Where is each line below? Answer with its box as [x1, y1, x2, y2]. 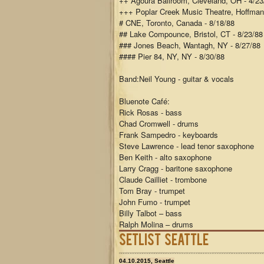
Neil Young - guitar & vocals [139, 73, 234, 84]
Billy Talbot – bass [119, 207, 182, 219]
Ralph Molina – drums [119, 219, 193, 230]
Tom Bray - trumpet [119, 185, 185, 196]
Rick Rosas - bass [119, 107, 182, 118]
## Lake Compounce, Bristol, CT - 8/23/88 [119, 28, 263, 39]
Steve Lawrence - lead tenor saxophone [119, 140, 254, 151]
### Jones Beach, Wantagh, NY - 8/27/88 [119, 39, 260, 51]
